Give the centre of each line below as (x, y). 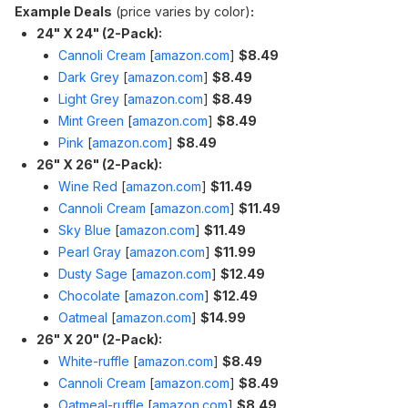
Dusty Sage (93, 274)
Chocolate (89, 296)
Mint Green (91, 121)
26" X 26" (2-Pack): (99, 164)
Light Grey (89, 99)
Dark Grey (89, 77)
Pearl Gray (90, 252)
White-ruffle (94, 361)
